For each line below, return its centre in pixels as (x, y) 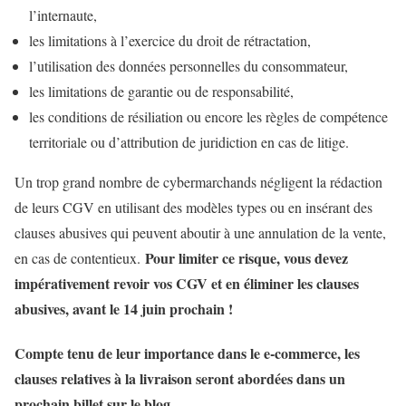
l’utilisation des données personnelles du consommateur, (188, 65)
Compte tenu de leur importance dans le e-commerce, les (187, 353)
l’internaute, (63, 14)
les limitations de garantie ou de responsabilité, (161, 91)
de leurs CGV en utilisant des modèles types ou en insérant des (193, 207)
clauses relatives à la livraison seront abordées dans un (180, 379)
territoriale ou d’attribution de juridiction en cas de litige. (189, 141)
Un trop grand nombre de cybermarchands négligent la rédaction (198, 181)
